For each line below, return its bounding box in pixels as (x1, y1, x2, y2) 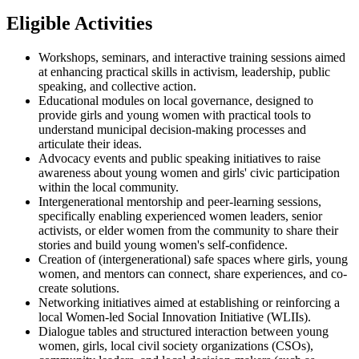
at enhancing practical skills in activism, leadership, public (38, 64, 330, 79)
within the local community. (38, 179, 179, 194)
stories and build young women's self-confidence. (38, 237, 288, 252)
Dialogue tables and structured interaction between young (38, 324, 329, 338)
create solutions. (38, 280, 119, 295)
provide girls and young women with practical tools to (38, 107, 311, 122)
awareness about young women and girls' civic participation (38, 165, 340, 179)
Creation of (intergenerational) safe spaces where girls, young (38, 252, 348, 266)
